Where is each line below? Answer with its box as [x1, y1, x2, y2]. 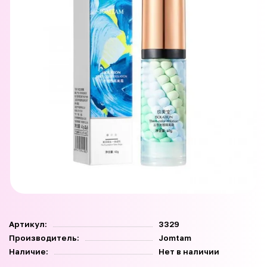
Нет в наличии [158, 247, 219, 257]
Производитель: [9, 233, 79, 243]
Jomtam [158, 233, 191, 243]
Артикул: [9, 219, 47, 229]
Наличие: [9, 247, 48, 257]
